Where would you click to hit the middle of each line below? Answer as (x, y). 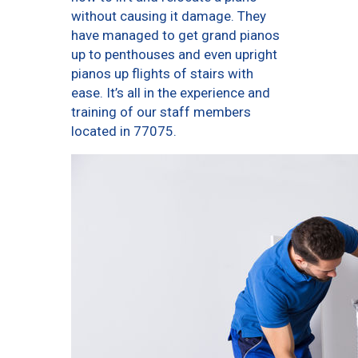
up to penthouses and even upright (174, 55)
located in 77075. (124, 131)
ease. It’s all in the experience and (171, 93)
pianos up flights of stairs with (162, 74)
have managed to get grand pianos (175, 36)
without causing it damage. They (169, 16)
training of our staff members (161, 112)
